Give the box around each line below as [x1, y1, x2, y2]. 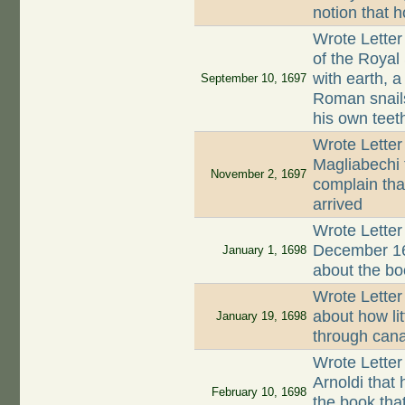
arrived [313, 195, 363, 214]
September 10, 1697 [200, 71, 306, 86]
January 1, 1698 [221, 243, 306, 258]
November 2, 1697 [210, 167, 306, 182]
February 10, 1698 [211, 385, 306, 400]
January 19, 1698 [215, 309, 306, 324]
